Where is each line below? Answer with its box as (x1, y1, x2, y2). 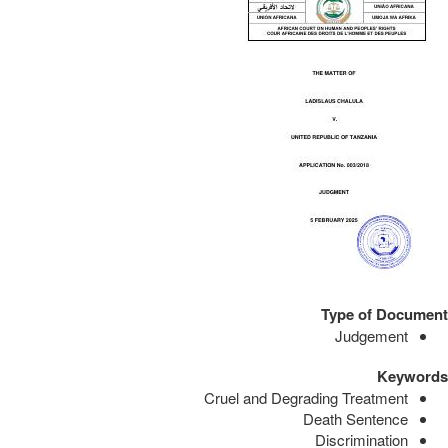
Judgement (335, 324, 408, 346)
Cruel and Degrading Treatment (204, 386, 408, 408)
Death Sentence (303, 407, 408, 429)
